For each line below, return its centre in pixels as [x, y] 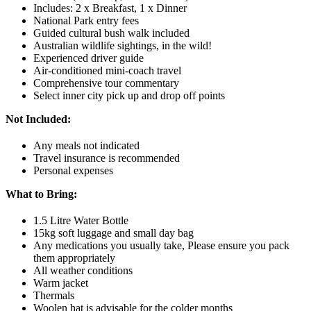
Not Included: [38, 119]
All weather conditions [83, 270]
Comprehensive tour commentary [106, 83]
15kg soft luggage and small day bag [114, 233]
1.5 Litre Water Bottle [81, 220]
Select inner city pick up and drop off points [129, 95]
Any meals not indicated [86, 145]
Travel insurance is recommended [107, 158]
